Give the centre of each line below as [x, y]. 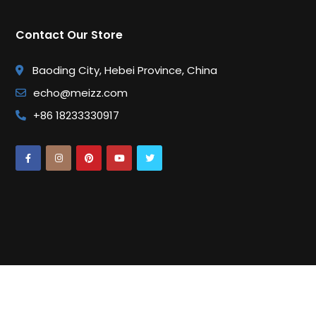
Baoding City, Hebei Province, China [125, 70]
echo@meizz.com [81, 93]
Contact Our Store [69, 35]
